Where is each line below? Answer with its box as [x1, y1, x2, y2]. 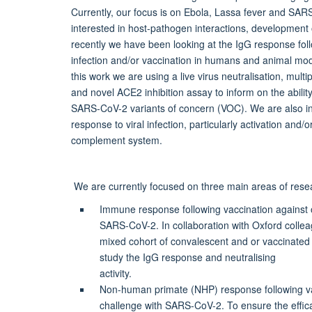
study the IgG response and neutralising [99, 249, 276, 264]
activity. [99, 265, 132, 280]
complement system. [71, 132, 162, 147]
